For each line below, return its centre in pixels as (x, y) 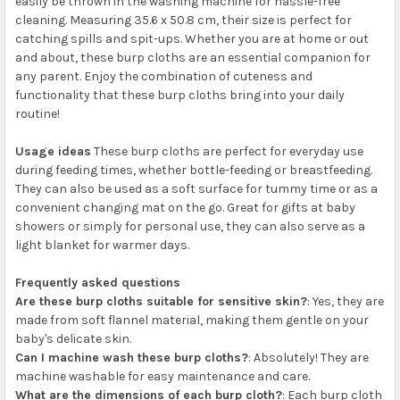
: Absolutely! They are (308, 357)
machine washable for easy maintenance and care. (162, 376)
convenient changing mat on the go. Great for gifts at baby (185, 207)
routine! (37, 113)
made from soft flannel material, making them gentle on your (192, 320)
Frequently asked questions (97, 282)
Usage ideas (53, 151)
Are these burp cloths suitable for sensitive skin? (161, 301)
